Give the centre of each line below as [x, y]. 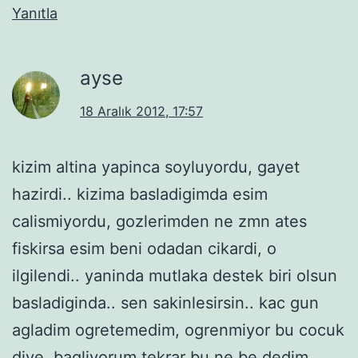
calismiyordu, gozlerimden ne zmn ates [159, 221]
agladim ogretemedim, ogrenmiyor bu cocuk [178, 330]
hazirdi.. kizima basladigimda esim [140, 194]
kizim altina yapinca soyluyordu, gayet [156, 167]
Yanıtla [35, 13]
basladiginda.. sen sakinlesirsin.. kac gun [165, 302]
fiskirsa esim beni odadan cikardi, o [144, 248]
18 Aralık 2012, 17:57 [141, 111]
